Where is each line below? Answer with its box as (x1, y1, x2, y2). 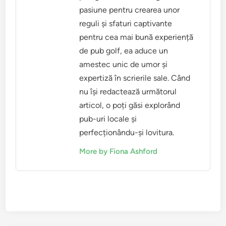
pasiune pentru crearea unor (79, 5, 180, 15)
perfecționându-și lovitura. (79, 128, 175, 138)
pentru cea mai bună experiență (79, 32, 194, 42)
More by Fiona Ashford (79, 147, 158, 156)
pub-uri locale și (79, 114, 137, 124)
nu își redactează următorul (79, 87, 177, 97)
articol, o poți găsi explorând (79, 100, 181, 110)
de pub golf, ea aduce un (79, 46, 168, 56)
